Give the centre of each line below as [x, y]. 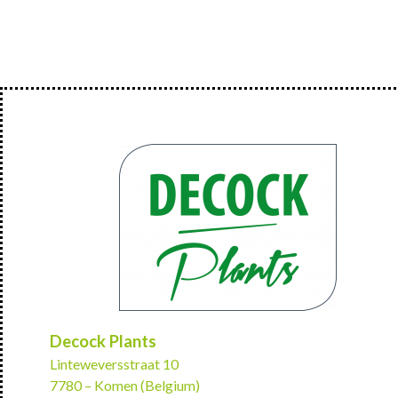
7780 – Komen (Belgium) [125, 385]
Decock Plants [103, 341]
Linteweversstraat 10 [114, 364]
